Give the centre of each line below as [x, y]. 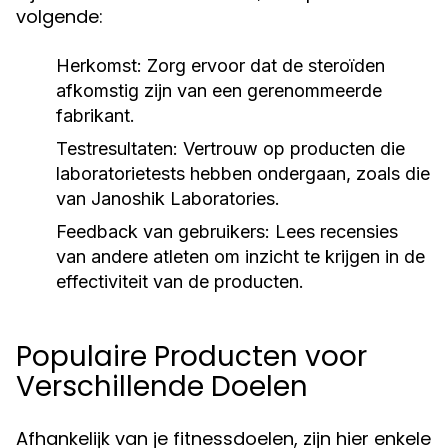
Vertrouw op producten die [291, 148]
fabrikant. [95, 115]
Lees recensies [334, 231]
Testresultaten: [117, 148]
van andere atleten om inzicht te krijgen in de [240, 256]
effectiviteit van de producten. [180, 281]
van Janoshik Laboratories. [168, 198]
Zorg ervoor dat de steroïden [263, 65]
